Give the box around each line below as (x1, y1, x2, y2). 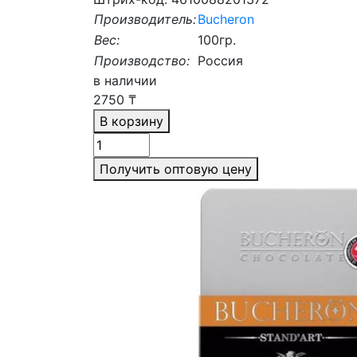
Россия (198, 52, 243, 69)
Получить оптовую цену (100, 160, 252, 177)
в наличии (93, 72, 157, 88)
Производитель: (94, 10, 196, 27)
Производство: (94, 52, 190, 69)
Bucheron (198, 10, 254, 27)
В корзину (100, 112, 163, 129)
